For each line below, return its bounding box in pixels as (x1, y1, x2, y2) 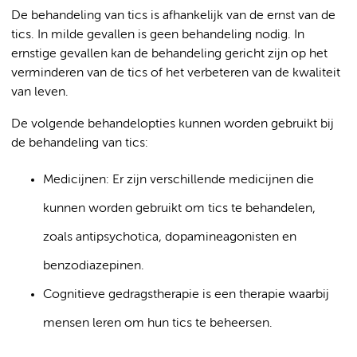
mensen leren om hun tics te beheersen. (43, 317, 273, 330)
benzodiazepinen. (43, 260, 144, 273)
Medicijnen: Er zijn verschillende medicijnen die (43, 174, 314, 186)
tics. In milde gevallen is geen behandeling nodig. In (11, 29, 304, 41)
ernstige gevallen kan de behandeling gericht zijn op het (11, 48, 328, 61)
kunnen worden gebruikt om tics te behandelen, (43, 202, 316, 215)
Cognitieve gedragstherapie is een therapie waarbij (43, 288, 329, 301)
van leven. (11, 86, 69, 99)
